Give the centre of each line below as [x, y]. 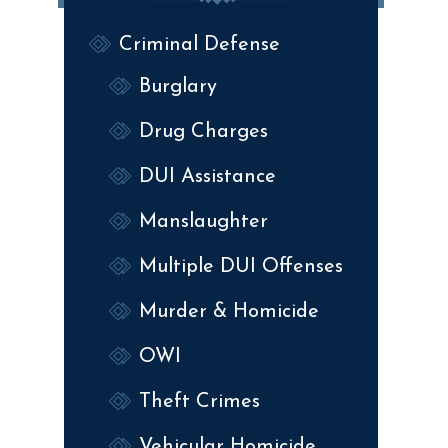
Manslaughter [203, 221]
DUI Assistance [207, 176]
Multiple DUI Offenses [241, 266]
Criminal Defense [199, 44]
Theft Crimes [199, 401]
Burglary [178, 86]
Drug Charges [203, 131]
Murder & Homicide [229, 311]
